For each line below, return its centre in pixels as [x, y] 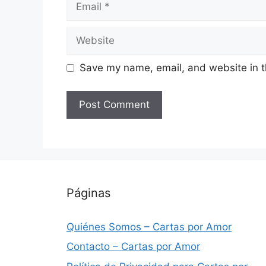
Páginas [88, 193]
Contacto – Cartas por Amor [133, 247]
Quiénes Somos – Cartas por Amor [149, 227]
